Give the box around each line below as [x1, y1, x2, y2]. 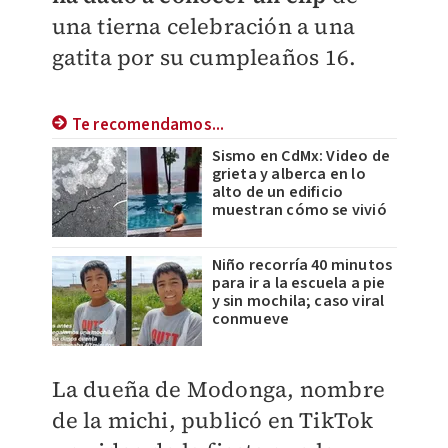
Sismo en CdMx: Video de [211, 145, 391, 167]
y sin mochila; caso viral [211, 290, 385, 312]
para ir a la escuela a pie [211, 272, 386, 294]
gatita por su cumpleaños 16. [51, 42, 357, 72]
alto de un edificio [211, 181, 344, 203]
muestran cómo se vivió [211, 199, 387, 221]
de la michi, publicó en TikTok [51, 405, 374, 435]
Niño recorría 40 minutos [211, 254, 393, 276]
